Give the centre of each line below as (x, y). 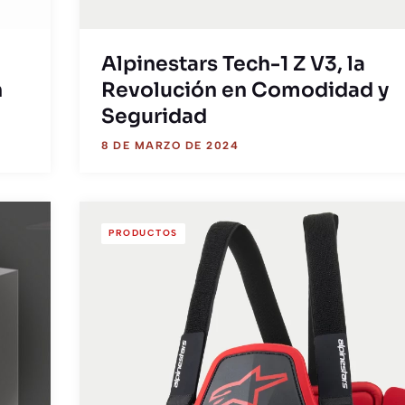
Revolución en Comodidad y (245, 90)
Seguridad (154, 116)
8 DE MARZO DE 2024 (170, 146)
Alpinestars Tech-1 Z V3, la (233, 64)
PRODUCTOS (143, 233)
